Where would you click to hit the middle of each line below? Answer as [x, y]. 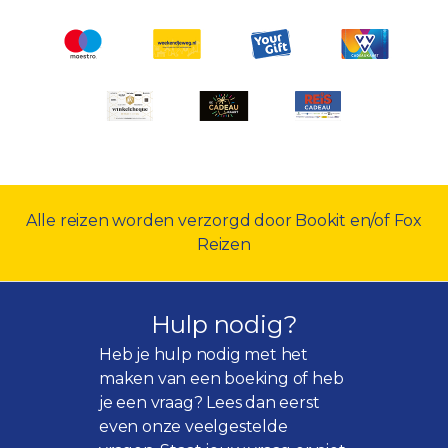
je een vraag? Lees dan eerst [209, 402]
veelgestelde [236, 426]
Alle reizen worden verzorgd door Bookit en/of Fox [224, 220]
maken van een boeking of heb [221, 378]
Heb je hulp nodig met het [204, 354]
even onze [142, 426]
